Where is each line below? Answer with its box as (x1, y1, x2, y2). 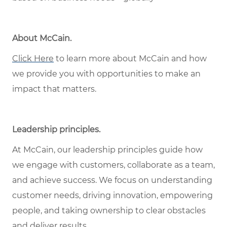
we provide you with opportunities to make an (12, 69, 201, 79)
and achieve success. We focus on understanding (12, 175, 212, 185)
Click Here (12, 54, 54, 64)
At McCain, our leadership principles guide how (12, 145, 203, 155)
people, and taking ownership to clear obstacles (12, 206, 206, 216)
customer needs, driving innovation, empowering (12, 191, 213, 201)
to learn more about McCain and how (54, 54, 207, 64)
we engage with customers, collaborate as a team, (12, 160, 215, 170)
